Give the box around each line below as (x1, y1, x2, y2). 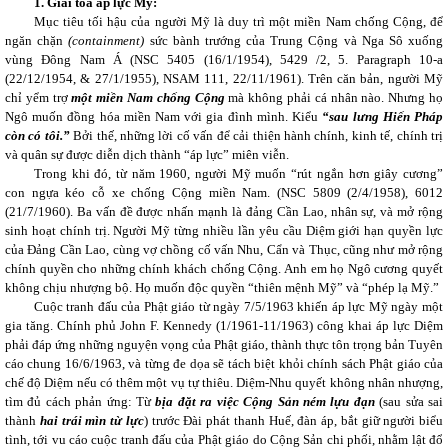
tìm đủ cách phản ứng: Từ (5, 394, 156, 409)
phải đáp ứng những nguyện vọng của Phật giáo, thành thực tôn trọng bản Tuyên (5, 337, 443, 352)
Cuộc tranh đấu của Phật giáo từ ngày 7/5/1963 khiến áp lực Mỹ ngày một (33, 299, 443, 314)
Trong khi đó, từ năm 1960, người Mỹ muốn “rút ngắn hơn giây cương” (33, 166, 443, 181)
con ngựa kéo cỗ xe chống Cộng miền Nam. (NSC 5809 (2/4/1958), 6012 (5, 185, 443, 200)
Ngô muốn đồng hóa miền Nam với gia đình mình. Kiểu (5, 109, 323, 124)
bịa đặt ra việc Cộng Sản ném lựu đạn (155, 394, 375, 409)
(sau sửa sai (374, 394, 444, 409)
